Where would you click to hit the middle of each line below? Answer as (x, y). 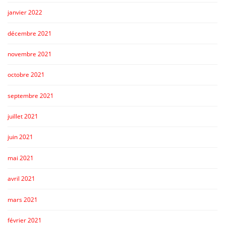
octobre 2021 (26, 75)
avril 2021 (21, 179)
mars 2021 (23, 199)
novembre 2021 (30, 54)
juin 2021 (20, 137)
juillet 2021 (23, 116)
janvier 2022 (25, 13)
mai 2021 (21, 158)
